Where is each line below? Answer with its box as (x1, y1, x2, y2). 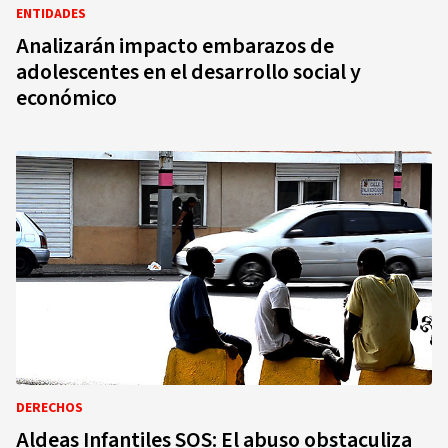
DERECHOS (16, 398, 83, 418)
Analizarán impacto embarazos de (16, 30, 334, 62)
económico (16, 82, 117, 114)
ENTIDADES (16, 4, 86, 24)
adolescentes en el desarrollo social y (16, 56, 361, 88)
